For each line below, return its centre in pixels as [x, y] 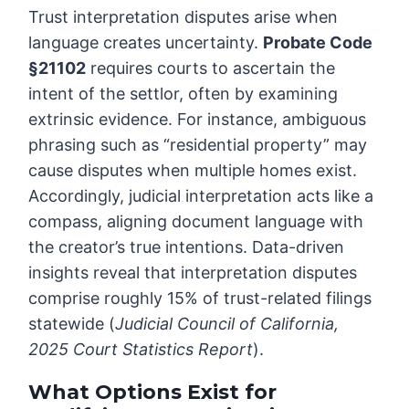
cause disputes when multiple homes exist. [193, 171]
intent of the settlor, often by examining [184, 94]
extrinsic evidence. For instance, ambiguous [198, 120]
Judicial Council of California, [227, 324]
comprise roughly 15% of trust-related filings [200, 299]
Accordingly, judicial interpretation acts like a [201, 196]
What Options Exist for [153, 393]
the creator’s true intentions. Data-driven [187, 247]
